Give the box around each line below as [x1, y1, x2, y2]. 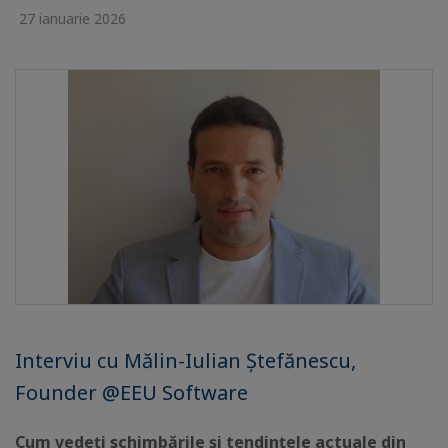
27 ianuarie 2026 [15, 9, 126, 28]
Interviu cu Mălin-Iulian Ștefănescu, [15, 347, 356, 374]
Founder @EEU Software [15, 379, 248, 406]
